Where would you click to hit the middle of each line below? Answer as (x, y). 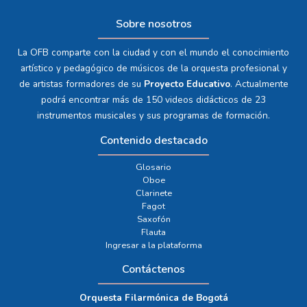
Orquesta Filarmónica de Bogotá (153, 298)
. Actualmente (259, 84)
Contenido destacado (153, 141)
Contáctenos (153, 270)
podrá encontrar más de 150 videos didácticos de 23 (153, 100)
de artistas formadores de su (81, 84)
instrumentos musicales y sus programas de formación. (153, 116)
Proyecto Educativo (187, 84)
